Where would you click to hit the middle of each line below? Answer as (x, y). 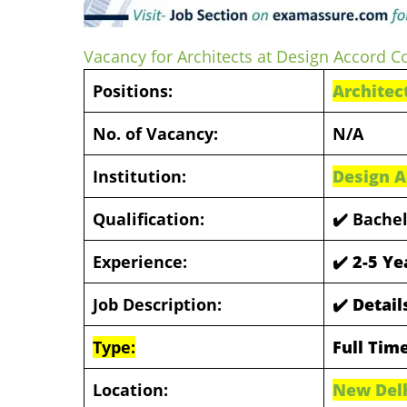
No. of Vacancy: (155, 133)
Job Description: (157, 304)
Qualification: (149, 218)
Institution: (139, 176)
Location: (130, 389)
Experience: (140, 261)
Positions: (133, 90)
